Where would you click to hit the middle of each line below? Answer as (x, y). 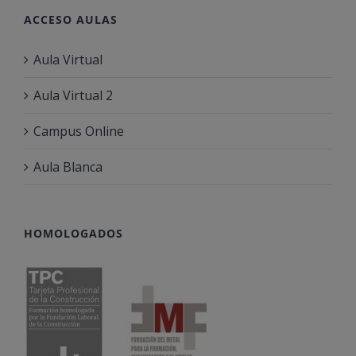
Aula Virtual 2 (73, 96)
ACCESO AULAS (71, 20)
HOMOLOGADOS (74, 234)
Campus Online (79, 132)
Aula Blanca (68, 167)
